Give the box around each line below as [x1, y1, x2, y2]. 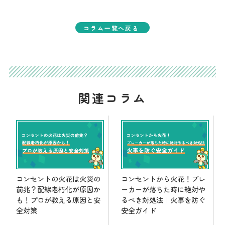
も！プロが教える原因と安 [16, 194, 100, 205]
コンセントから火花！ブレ [121, 173, 206, 184]
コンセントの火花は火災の [16, 173, 100, 184]
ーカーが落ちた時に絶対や [121, 184, 206, 195]
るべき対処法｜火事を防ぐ [121, 194, 206, 205]
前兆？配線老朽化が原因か [16, 184, 100, 195]
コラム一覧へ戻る [83, 23, 139, 32]
